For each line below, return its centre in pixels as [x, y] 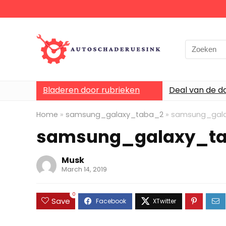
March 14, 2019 [84, 169]
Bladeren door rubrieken [91, 90]
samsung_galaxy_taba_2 [115, 115]
